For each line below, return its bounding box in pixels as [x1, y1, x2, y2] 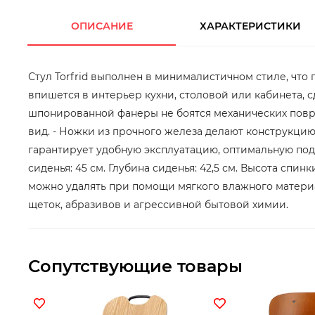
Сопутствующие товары [28, 255, 243, 276]
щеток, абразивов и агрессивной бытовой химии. [28, 198, 288, 211]
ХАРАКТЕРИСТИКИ [199, 19, 301, 32]
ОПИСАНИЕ [71, 19, 134, 32]
